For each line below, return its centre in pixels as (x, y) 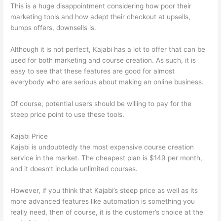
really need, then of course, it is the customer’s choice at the (107, 212)
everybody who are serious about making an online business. (107, 82)
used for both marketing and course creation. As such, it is (103, 60)
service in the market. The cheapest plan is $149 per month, (107, 158)
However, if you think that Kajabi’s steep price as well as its (104, 190)
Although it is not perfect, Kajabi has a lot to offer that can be (108, 50)
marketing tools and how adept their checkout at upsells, (101, 17)
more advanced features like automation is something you (103, 201)
